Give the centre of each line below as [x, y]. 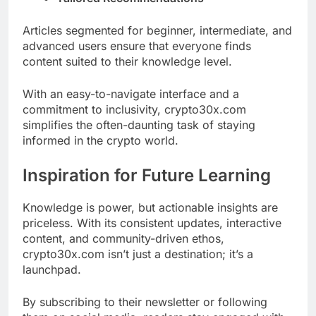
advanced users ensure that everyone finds [137, 46]
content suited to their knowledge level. [127, 62]
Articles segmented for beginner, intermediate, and [157, 31]
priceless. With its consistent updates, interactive [152, 223]
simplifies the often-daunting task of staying [139, 125]
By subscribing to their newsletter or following [145, 302]
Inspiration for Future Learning [147, 176]
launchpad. [52, 269]
